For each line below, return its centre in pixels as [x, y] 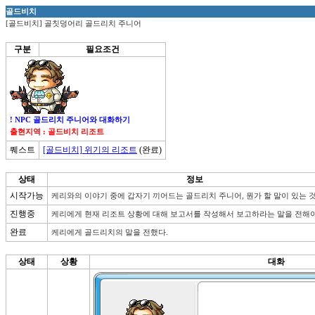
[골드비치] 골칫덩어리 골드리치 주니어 [73, 23]
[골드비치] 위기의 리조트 [90, 150]
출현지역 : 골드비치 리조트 [57, 131]
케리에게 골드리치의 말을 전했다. [110, 232]
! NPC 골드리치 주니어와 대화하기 [70, 120]
